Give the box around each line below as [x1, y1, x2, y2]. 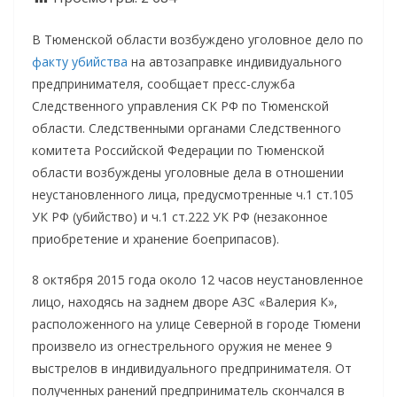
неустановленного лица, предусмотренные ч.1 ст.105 [32, 185, 354, 203]
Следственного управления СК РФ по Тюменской [32, 97, 329, 114]
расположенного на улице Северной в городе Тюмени [32, 315, 361, 332]
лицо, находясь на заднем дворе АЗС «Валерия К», [32, 292, 338, 310]
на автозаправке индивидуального [128, 52, 342, 70]
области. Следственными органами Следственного [32, 119, 341, 136]
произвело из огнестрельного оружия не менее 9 [32, 337, 332, 354]
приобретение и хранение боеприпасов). [32, 230, 279, 247]
